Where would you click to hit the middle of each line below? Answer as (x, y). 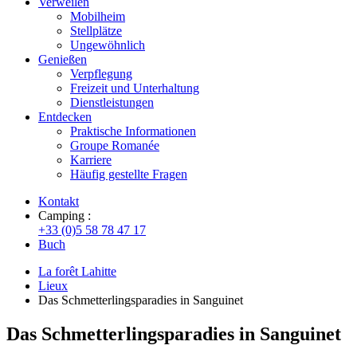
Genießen (63, 59)
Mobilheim (98, 16)
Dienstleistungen (112, 102)
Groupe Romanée (115, 145)
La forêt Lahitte (77, 271)
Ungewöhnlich (108, 45)
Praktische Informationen (133, 131)
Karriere (91, 160)
